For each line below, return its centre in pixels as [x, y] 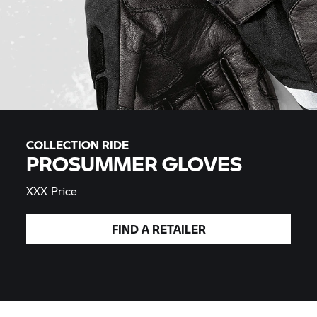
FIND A [132, 229]
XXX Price [52, 191]
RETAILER [179, 229]
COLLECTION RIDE [78, 145]
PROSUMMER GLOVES [134, 163]
